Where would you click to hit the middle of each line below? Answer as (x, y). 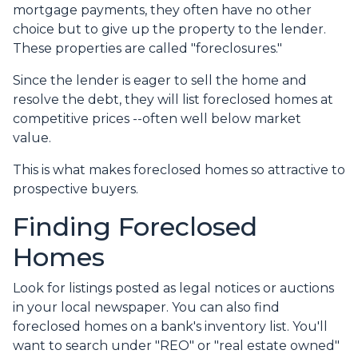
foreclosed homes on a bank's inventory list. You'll (170, 327)
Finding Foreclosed (135, 227)
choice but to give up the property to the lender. (169, 30)
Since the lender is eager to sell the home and (160, 81)
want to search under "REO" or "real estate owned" (176, 346)
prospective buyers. (76, 189)
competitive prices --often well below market (157, 119)
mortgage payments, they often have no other (162, 10)
